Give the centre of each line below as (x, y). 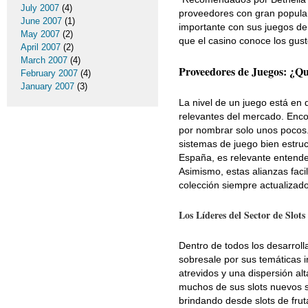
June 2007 (41, 21)
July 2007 (40, 8)
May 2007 (40, 34)
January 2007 (47, 86)
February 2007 (49, 73)
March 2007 (44, 60)
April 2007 (41, 47)
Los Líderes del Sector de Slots (242, 215)
